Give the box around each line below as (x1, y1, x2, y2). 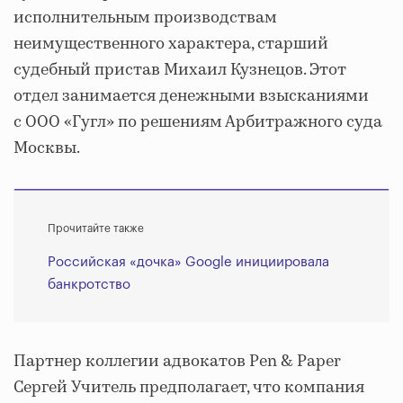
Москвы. (13, 137, 80, 160)
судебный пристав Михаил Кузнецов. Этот (13, 58, 346, 82)
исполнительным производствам (13, 6, 277, 30)
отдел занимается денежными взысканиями (13, 85, 369, 108)
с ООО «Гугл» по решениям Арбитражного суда (13, 111, 382, 134)
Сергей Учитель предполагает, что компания (13, 376, 364, 399)
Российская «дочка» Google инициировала (48, 255, 329, 269)
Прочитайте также (48, 223, 144, 234)
